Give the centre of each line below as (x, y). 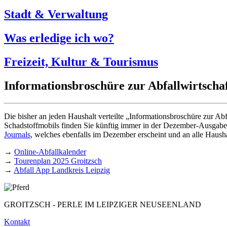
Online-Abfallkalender (50, 152)
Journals (17, 134)
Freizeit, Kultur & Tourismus (81, 62)
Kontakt (17, 221)
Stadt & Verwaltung (56, 14)
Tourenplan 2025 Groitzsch (58, 161)
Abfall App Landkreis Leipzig (62, 170)
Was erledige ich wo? (59, 38)
